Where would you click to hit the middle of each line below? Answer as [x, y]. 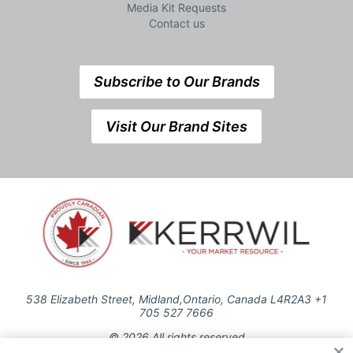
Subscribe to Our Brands [176, 82]
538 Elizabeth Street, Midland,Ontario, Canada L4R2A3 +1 [176, 299]
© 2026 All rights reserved [176, 337]
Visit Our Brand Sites [176, 126]
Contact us [176, 23]
